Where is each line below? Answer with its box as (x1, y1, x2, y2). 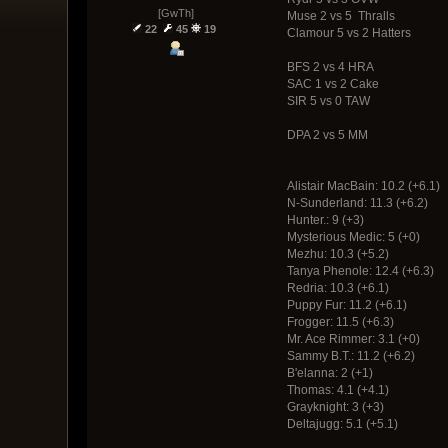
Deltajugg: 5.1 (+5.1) (286, 416, 398, 431)
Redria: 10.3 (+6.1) (286, 280, 389, 295)
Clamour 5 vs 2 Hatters (286, 25, 411, 40)
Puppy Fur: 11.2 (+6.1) (286, 297, 407, 312)
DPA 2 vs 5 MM (286, 127, 368, 142)
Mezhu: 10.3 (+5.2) (286, 246, 389, 261)
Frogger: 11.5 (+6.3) (286, 314, 394, 329)
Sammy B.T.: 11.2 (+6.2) (286, 348, 415, 363)
